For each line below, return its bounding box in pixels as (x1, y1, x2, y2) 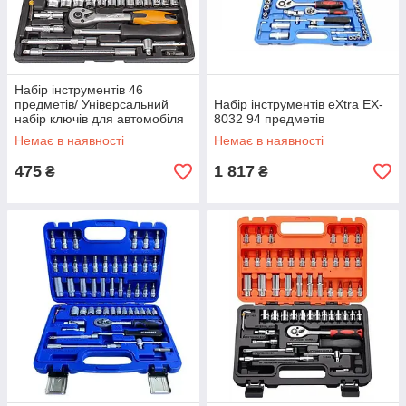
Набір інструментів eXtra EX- (214, 97, 383, 111)
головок (14, 140, 60, 155)
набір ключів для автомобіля (14, 111, 184, 126)
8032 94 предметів (214, 111, 324, 126)
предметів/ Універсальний (14, 97, 169, 111)
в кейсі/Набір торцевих (14, 126, 149, 140)
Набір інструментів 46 (14, 82, 143, 97)
